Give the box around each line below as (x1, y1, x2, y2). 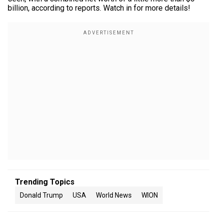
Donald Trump (20, 191, 63, 199)
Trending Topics (15, 177, 75, 186)
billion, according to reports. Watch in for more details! (8, 3, 190, 13)
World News (96, 191, 132, 199)
